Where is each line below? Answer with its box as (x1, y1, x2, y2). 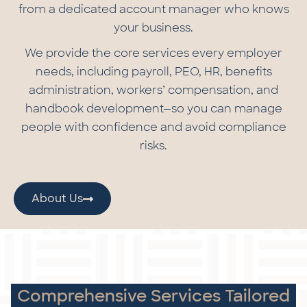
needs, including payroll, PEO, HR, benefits (35, 64, 272, 79)
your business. (114, 21, 193, 36)
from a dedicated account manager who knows (18, 2, 289, 17)
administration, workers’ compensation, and (29, 83, 278, 98)
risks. (140, 138, 167, 153)
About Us (32, 191, 83, 206)
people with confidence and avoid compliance (21, 120, 286, 135)
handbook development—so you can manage (25, 101, 282, 116)
